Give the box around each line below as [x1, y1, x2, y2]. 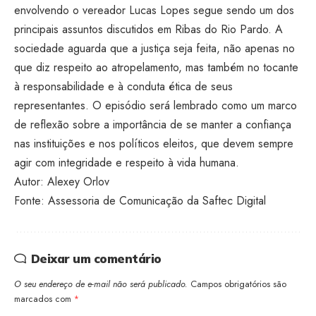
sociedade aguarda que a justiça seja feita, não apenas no [14, 39, 295, 56]
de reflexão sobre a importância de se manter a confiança [14, 116, 291, 133]
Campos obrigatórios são [190, 277, 286, 291]
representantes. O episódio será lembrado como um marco [14, 97, 297, 114]
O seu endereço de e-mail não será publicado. [14, 277, 188, 291]
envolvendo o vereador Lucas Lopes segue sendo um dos [14, 1, 294, 18]
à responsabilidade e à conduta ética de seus [14, 78, 233, 95]
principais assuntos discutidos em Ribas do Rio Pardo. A [14, 20, 283, 37]
